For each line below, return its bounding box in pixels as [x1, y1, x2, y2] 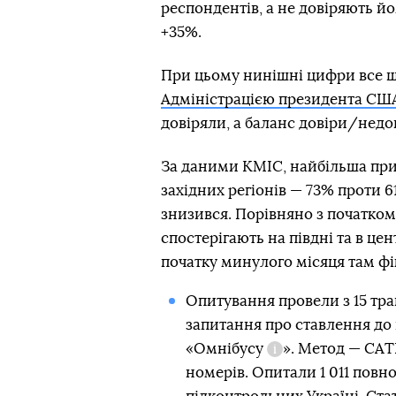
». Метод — [282, 341, 364, 356]
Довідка [266, 354, 324, 369]
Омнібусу [193, 341, 263, 356]
